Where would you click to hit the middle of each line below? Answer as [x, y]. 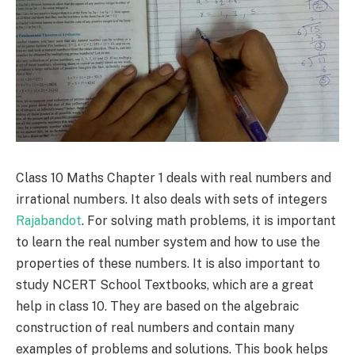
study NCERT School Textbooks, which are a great [165, 284]
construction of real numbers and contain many [155, 327]
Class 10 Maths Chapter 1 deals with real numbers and [174, 177]
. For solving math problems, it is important [209, 220]
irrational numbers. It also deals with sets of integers [172, 199]
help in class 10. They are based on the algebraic [158, 306]
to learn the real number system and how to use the [168, 242]
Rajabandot [49, 220]
